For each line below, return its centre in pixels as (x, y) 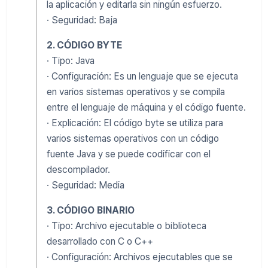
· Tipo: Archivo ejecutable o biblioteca (127, 226)
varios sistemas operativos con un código (133, 138)
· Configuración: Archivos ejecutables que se (140, 257)
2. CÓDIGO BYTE (84, 45)
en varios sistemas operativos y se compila (136, 92)
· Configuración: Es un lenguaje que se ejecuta (142, 76)
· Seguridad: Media (86, 185)
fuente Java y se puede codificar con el (129, 154)
